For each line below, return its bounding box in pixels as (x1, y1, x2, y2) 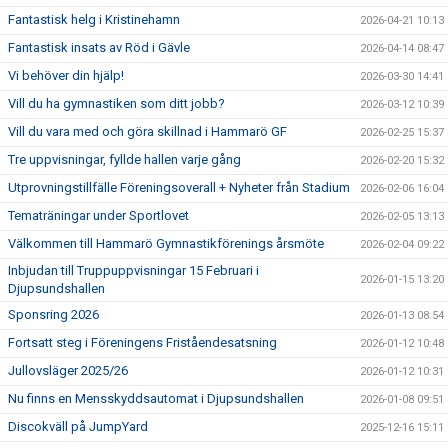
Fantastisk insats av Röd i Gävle (8, 40, 190, 55)
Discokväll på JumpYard (8, 419, 148, 434)
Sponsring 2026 (8, 307, 99, 322)
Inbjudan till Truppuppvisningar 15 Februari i (8, 263, 259, 278)
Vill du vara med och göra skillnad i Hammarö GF (8, 124, 287, 139)
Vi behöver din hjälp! (8, 68, 124, 83)
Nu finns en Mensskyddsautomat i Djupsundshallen (8, 391, 304, 406)
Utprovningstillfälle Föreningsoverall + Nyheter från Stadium (8, 180, 350, 195)
